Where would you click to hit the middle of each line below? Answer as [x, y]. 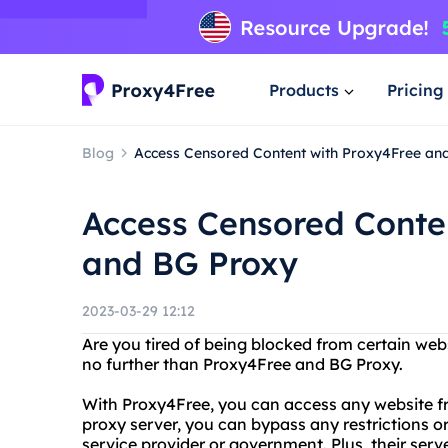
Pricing [415, 89]
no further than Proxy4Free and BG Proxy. [242, 364]
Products [304, 89]
